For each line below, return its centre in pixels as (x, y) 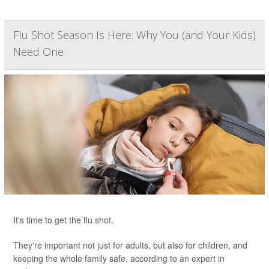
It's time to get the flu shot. (63, 220)
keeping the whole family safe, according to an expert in (119, 258)
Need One (38, 52)
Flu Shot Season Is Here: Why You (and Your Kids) (134, 35)
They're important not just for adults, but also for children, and (130, 245)
